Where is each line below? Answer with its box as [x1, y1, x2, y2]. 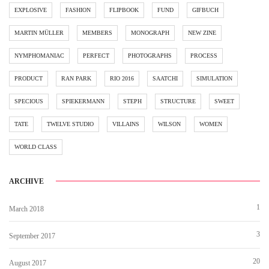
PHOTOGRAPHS [128, 52, 172, 59]
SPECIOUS [14, 97, 43, 104]
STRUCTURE [160, 97, 196, 104]
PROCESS [190, 52, 217, 59]
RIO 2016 [110, 74, 134, 82]
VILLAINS [112, 120, 139, 127]
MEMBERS [82, 29, 112, 36]
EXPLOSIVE [14, 6, 47, 13]
